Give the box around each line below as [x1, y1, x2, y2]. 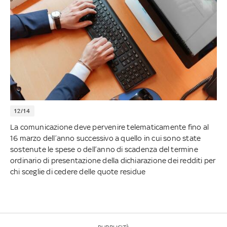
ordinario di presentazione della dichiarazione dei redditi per [10, 156, 216, 165]
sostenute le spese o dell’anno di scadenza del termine [10, 145, 198, 154]
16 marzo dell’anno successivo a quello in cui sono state [10, 134, 201, 143]
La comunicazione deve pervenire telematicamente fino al [10, 123, 209, 132]
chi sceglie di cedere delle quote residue [10, 167, 146, 176]
